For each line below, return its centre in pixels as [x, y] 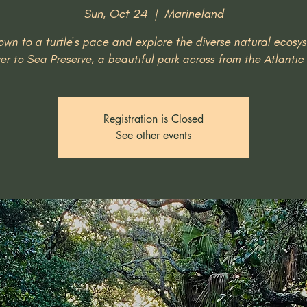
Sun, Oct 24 [115, 14]
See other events [153, 135]
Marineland [194, 14]
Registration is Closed [153, 119]
